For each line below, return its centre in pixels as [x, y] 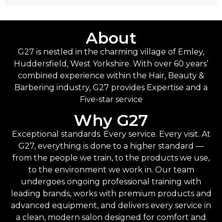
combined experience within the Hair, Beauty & [111, 75]
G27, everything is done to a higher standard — [111, 146]
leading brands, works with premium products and [111, 193]
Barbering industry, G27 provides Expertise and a [111, 87]
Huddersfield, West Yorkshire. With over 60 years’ [111, 63]
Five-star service [111, 99]
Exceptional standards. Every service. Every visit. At [111, 134]
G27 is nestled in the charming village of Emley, [111, 52]
